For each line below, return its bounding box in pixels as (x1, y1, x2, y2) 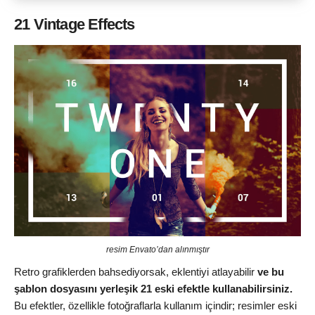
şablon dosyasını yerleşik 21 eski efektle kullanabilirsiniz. (14, 283, 292, 295)
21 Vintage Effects (14, 15, 135, 33)
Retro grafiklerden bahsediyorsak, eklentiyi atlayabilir (14, 266, 257, 278)
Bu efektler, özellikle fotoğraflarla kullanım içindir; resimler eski (14, 300, 297, 312)
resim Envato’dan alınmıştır (105, 245, 210, 255)
